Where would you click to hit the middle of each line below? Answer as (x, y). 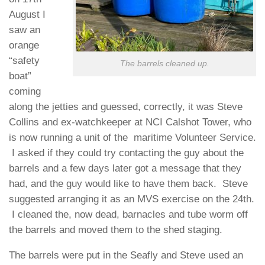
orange (24, 46)
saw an (25, 30)
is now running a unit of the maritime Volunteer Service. (132, 138)
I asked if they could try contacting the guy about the (126, 153)
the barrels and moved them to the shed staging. (116, 230)
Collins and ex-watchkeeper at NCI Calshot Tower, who (130, 122)
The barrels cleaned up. (164, 64)
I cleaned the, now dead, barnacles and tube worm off (128, 215)
